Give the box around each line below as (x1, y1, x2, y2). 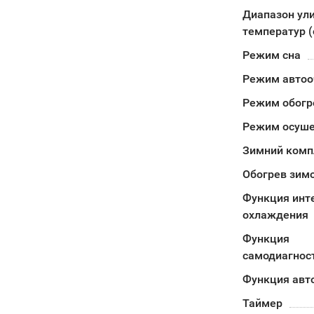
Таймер (242, 296, 282, 310)
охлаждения (242, 208, 308, 221)
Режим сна (242, 48, 301, 62)
